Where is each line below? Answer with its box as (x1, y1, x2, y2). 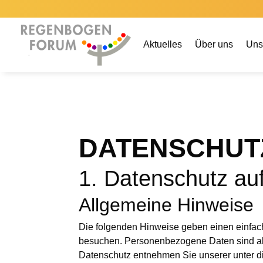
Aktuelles (143, 39, 183, 49)
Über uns (195, 39, 234, 49)
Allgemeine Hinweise (79, 194, 254, 216)
